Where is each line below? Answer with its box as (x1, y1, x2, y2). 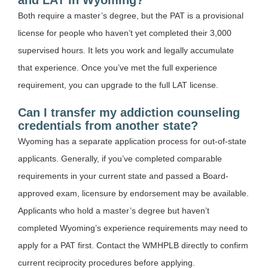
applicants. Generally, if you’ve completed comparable (18, 153, 222, 163)
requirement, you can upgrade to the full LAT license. (18, 80, 218, 90)
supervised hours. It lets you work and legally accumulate (18, 45, 234, 55)
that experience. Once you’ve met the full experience (18, 62, 217, 72)
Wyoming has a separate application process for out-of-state (18, 136, 246, 146)
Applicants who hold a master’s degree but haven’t (18, 205, 209, 215)
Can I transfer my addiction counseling (18, 105, 240, 119)
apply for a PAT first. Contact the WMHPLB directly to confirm (18, 240, 248, 250)
